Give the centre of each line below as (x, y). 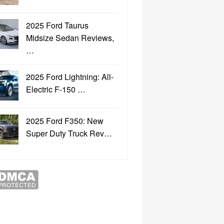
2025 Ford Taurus (57, 25)
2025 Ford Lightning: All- (70, 77)
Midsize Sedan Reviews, (70, 38)
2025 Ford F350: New (65, 121)
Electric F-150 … (56, 89)
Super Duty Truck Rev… (69, 133)
